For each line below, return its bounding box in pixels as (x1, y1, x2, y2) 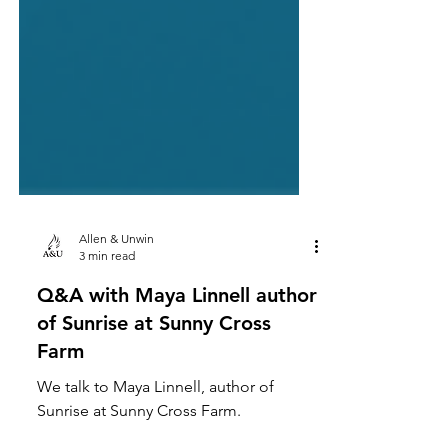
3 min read (79, 328, 135, 343)
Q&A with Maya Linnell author (37, 363, 317, 387)
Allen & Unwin (79, 311, 154, 326)
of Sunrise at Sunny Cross (37, 391, 271, 415)
